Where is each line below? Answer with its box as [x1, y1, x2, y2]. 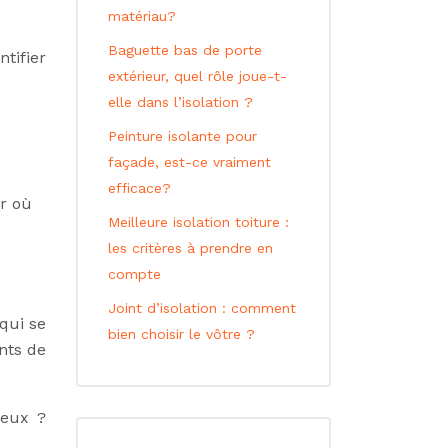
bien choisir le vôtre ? [108, 326, 255, 342]
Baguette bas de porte [108, 42, 262, 58]
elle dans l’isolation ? [108, 94, 253, 110]
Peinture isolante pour [108, 128, 257, 144]
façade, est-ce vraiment [108, 154, 271, 170]
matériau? [108, 8, 176, 24]
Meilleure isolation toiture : [108, 214, 289, 230]
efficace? [108, 180, 171, 196]
